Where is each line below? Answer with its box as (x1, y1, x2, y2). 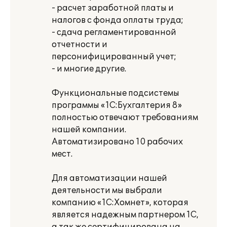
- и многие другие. (52, 64, 126, 74)
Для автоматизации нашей (52, 173, 167, 183)
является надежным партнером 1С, (52, 210, 199, 220)
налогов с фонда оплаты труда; (52, 15, 183, 25)
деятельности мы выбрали (52, 185, 162, 196)
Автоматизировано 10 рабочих (52, 137, 183, 147)
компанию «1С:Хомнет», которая (52, 198, 188, 208)
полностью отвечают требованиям (52, 112, 198, 123)
